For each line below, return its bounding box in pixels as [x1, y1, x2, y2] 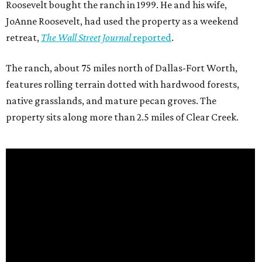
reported [131, 31, 171, 43]
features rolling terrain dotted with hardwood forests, [6, 78, 239, 90]
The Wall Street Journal [41, 31, 131, 43]
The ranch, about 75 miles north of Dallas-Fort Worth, [6, 61, 237, 74]
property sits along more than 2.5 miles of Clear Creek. [6, 111, 239, 123]
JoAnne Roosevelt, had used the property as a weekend [6, 15, 239, 27]
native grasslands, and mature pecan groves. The [6, 94, 216, 106]
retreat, [6, 31, 41, 43]
